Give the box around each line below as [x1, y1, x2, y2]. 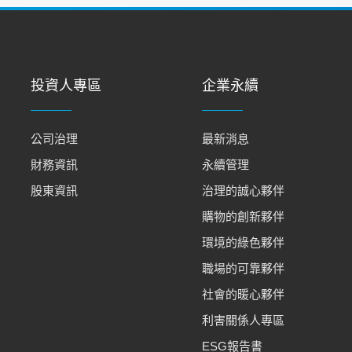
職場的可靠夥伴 [201, 261, 284, 275]
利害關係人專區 [201, 313, 284, 327]
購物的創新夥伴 [201, 209, 284, 223]
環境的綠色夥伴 [201, 235, 284, 249]
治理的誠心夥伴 [201, 183, 284, 197]
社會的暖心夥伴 [201, 287, 284, 301]
